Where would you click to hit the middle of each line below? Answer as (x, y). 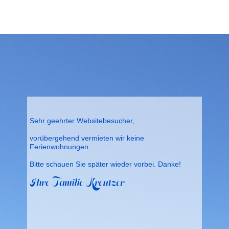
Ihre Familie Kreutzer (77, 183)
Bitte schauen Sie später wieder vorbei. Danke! (106, 164)
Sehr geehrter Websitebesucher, (82, 121)
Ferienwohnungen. (60, 147)
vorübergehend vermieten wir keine (87, 138)
